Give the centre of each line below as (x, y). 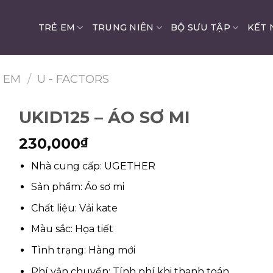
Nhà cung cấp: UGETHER (94, 166)
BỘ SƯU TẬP (201, 27)
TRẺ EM (57, 27)
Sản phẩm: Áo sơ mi (78, 187)
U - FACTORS (73, 79)
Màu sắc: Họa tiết (73, 229)
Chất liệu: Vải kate (75, 208)
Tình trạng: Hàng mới (83, 250)
